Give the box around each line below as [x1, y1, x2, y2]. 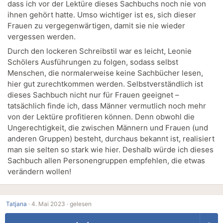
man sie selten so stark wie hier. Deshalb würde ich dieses [7, 145, 214, 155]
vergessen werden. [7, 31, 76, 41]
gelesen [70, 200, 92, 208]
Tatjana [6, 200, 27, 208]
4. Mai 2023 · [31, 200, 68, 208]
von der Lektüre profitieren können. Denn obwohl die [7, 112, 195, 122]
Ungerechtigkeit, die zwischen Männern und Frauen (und [7, 123, 208, 133]
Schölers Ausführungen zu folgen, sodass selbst [7, 57, 178, 67]
